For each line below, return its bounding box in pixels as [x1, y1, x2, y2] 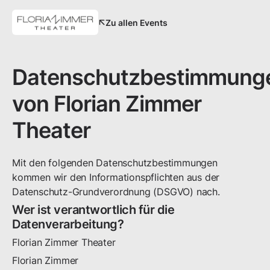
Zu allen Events [105, 17, 168, 28]
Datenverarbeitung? [12, 217, 124, 231]
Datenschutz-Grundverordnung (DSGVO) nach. [12, 186, 220, 198]
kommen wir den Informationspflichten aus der [12, 171, 220, 183]
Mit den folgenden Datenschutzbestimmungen [12, 157, 218, 169]
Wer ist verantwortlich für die [12, 202, 174, 217]
